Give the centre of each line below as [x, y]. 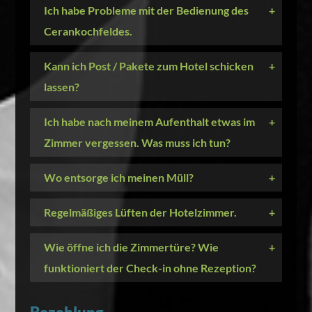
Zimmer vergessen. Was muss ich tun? [137, 142]
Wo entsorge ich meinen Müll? [118, 177]
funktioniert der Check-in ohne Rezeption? [150, 268]
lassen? [61, 87]
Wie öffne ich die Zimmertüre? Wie [131, 247]
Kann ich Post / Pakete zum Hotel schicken [148, 66]
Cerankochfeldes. [88, 31]
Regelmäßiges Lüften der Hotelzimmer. [140, 212]
